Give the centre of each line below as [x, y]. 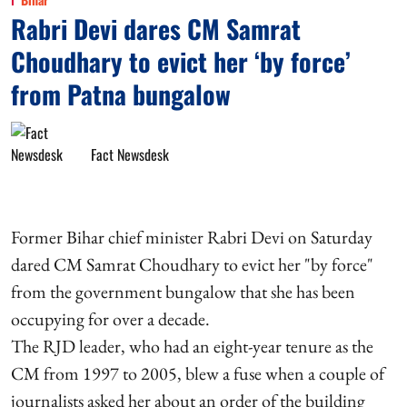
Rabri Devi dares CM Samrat [156, 29]
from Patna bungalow [121, 94]
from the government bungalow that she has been [183, 292]
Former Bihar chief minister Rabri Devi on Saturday [192, 237]
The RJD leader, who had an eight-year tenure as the [192, 346]
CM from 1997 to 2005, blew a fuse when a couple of [198, 373]
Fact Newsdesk [130, 154]
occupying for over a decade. [110, 319]
